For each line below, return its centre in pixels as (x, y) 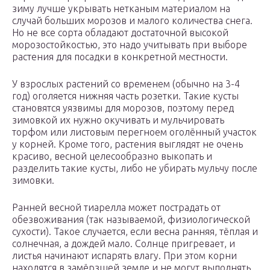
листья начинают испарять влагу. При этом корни (124, 256)
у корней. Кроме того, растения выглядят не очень (127, 144)
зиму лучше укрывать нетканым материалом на (121, 9)
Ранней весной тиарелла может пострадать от (116, 208)
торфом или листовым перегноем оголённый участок (134, 132)
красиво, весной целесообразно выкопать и (112, 156)
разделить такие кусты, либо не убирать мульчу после (135, 168)
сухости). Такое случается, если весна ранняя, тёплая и (135, 232)
